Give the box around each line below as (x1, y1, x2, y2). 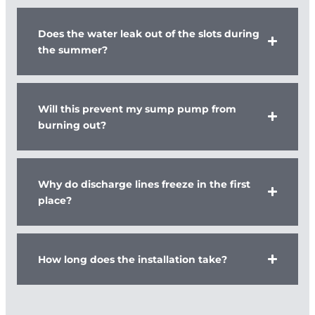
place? (38, 193, 72, 206)
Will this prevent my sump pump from (38, 101, 236, 115)
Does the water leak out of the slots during (38, 26, 259, 39)
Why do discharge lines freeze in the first (38, 176, 250, 190)
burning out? (38, 117, 106, 131)
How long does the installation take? (38, 252, 227, 265)
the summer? (38, 42, 108, 56)
